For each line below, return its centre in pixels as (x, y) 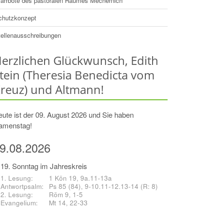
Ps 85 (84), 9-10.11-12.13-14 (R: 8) (103, 186)
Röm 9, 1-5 (66, 194)
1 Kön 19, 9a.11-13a (80, 178)
